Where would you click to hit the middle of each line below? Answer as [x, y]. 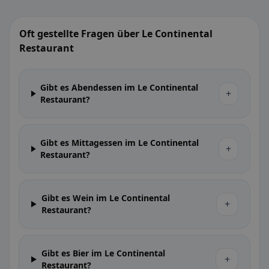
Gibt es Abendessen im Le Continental [119, 87]
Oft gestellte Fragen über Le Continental [116, 34]
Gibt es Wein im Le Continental [105, 198]
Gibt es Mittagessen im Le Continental [120, 143]
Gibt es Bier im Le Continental [103, 253]
